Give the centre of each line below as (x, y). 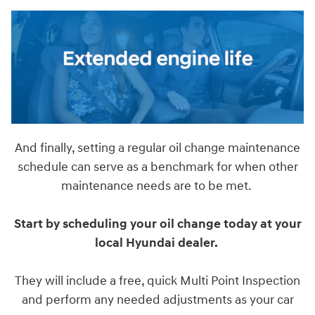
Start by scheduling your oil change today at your (157, 224)
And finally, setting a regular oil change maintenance (157, 148)
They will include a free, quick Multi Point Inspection (157, 281)
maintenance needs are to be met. (157, 186)
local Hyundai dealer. (157, 243)
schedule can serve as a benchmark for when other (157, 167)
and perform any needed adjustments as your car (157, 300)
